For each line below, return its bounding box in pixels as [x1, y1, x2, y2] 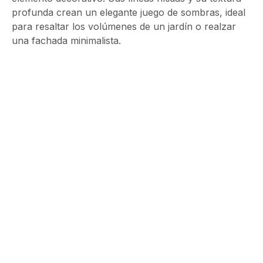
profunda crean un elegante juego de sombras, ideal [12, 6, 245, 18]
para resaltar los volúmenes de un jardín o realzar [12, 20, 236, 32]
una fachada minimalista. [12, 34, 121, 46]
